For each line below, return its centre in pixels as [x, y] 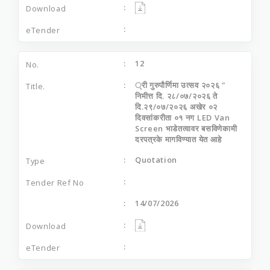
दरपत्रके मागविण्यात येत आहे [178, 139]
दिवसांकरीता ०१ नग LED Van [183, 117]
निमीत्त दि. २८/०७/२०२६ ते [176, 96]
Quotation [156, 159]
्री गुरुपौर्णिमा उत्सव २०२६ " [181, 85]
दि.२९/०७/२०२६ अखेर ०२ [176, 106]
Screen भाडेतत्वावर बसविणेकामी [186, 128]
